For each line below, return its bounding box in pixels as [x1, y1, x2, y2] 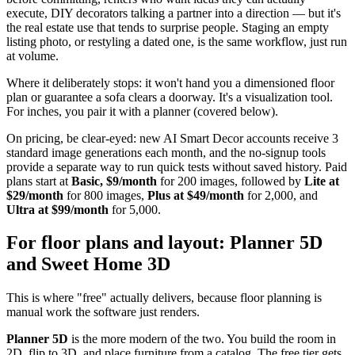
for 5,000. [109, 202, 161, 216]
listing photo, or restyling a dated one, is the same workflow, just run [6, 34, 347, 48]
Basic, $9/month [71, 174, 157, 188]
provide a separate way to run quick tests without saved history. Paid [6, 159, 347, 174]
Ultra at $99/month [6, 202, 109, 216]
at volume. [6, 48, 59, 63]
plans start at [6, 174, 71, 188]
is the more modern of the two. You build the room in [68, 332, 336, 346]
